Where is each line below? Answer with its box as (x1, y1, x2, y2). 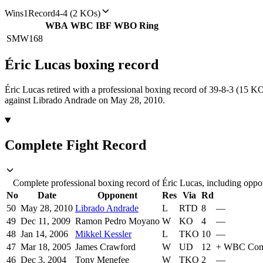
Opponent (97, 190, 137, 201)
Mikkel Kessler (75, 229, 131, 240)
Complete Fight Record (5, 137, 146, 153)
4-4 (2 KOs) (55, 8, 100, 18)
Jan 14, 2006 (21, 229, 68, 240)
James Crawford (75, 242, 136, 252)
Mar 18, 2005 (21, 242, 71, 252)
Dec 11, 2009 (21, 216, 70, 227)
